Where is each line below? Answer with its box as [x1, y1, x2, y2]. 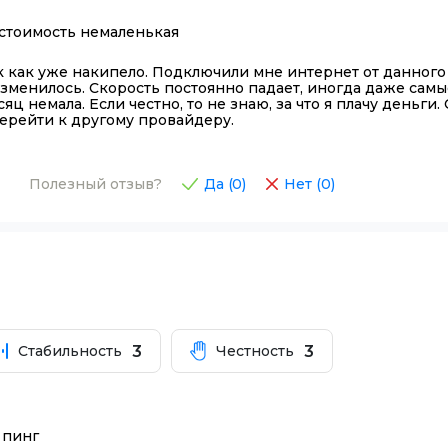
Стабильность [18, 342, 123, 361]
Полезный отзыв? [28, 174, 162, 193]
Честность [215, 342, 294, 361]
